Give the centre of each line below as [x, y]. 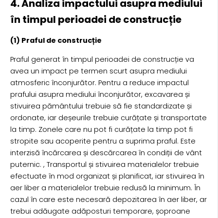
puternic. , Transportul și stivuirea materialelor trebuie [104, 164]
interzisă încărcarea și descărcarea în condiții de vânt [106, 153]
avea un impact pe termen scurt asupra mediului [98, 71]
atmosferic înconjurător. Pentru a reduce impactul [99, 82]
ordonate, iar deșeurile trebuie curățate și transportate [108, 118]
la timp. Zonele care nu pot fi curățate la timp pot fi [101, 129]
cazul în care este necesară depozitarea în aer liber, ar [108, 199]
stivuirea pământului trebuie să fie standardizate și [101, 106]
